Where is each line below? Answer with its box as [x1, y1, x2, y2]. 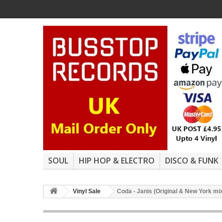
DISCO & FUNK [165, 155, 219, 166]
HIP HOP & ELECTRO [79, 155, 155, 166]
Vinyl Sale [73, 188, 101, 195]
